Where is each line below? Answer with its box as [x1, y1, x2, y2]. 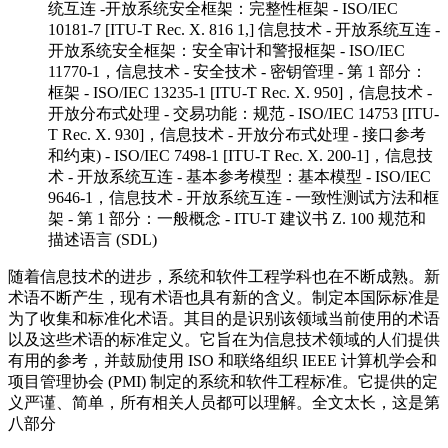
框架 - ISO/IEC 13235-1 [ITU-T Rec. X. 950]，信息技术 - [48, 83, 432, 101]
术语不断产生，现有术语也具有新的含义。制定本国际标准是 [8, 288, 440, 306]
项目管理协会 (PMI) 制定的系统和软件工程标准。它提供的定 [8, 372, 438, 390]
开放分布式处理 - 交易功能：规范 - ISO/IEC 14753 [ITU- [48, 104, 439, 122]
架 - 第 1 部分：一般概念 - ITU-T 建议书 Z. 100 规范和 [48, 209, 426, 227]
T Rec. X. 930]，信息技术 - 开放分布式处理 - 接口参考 [48, 125, 426, 143]
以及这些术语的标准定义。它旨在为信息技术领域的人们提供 [8, 330, 440, 348]
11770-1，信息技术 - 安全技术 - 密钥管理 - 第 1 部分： [48, 62, 427, 80]
